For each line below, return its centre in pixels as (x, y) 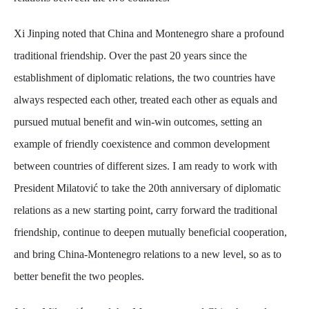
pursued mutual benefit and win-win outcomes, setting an (138, 122)
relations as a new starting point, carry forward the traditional (146, 210)
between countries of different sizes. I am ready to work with (146, 166)
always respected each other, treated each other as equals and (146, 100)
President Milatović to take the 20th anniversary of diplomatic (148, 188)
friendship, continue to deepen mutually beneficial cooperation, (151, 232)
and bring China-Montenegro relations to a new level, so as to (148, 255)
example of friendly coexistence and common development (142, 144)
